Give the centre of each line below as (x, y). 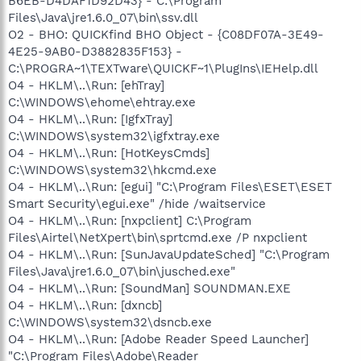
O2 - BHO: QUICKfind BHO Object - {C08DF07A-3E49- (166, 34)
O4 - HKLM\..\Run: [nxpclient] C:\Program (130, 220)
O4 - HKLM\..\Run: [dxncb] (85, 305)
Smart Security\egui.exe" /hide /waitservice (137, 203)
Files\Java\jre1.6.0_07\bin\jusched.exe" (122, 271)
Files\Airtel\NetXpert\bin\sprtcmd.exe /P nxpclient (158, 237)
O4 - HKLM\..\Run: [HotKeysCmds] (109, 153)
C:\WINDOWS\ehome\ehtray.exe (102, 102)
